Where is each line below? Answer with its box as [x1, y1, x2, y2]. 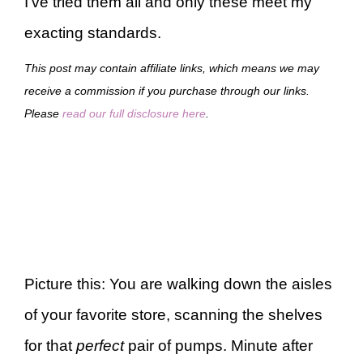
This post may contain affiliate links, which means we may [24, 61, 319, 75]
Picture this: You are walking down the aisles [24, 275, 332, 293]
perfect [76, 336, 124, 354]
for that [24, 336, 76, 354]
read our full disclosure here [62, 106, 206, 120]
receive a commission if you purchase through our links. [24, 83, 310, 97]
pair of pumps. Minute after [124, 336, 313, 354]
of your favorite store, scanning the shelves [24, 305, 322, 323]
